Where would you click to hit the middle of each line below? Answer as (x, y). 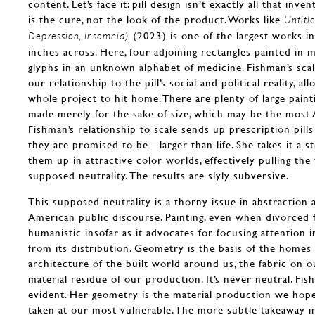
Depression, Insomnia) (81, 36)
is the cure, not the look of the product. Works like (156, 19)
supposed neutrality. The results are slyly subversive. (159, 175)
